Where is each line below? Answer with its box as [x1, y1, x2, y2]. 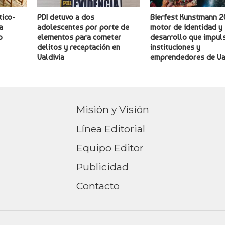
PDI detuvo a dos [37, 12, 94, 22]
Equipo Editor [76, 141, 144, 154]
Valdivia [37, 52, 64, 62]
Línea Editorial [76, 122, 145, 135]
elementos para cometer [37, 32, 121, 42]
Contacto [76, 179, 120, 192]
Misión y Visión [76, 103, 149, 116]
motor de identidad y [150, 22, 222, 32]
